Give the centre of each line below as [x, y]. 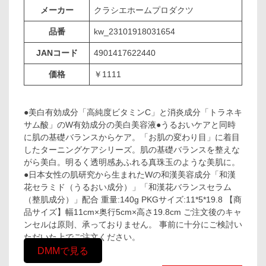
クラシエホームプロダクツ [148, 10]
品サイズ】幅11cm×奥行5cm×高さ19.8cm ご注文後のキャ [133, 212]
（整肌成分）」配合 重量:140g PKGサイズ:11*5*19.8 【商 [133, 199]
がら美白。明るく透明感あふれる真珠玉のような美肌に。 [132, 162]
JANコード [57, 53]
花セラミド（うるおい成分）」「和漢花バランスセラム [128, 187]
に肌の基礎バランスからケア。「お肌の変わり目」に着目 [132, 137]
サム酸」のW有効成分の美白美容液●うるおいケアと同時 [130, 125]
